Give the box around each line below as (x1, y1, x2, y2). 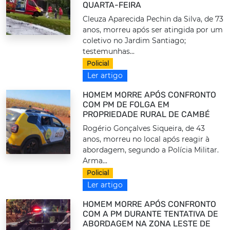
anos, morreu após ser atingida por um (83, 25, 223, 34)
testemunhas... (83, 46, 135, 56)
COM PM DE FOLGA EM (83, 99, 170, 109)
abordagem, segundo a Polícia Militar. (83, 145, 219, 155)
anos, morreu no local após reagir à (83, 134, 210, 144)
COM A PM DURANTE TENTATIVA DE (83, 209, 219, 219)
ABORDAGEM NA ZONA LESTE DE (83, 219, 211, 229)
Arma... (83, 156, 108, 165)
